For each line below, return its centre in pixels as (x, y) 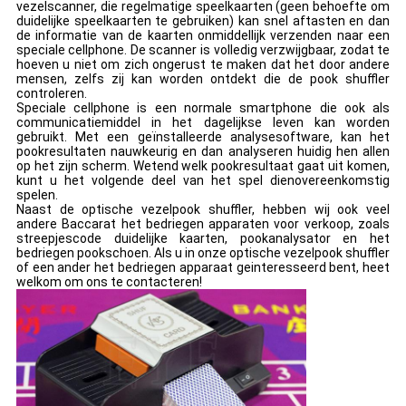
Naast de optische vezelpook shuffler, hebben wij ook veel (203, 210)
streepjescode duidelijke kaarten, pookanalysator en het (203, 239)
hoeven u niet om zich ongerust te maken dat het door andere (203, 65)
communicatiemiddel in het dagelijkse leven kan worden (203, 123)
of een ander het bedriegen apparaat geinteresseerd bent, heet (203, 268)
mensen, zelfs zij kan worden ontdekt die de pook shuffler (203, 79)
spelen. (37, 195)
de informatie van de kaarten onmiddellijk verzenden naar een (203, 36)
